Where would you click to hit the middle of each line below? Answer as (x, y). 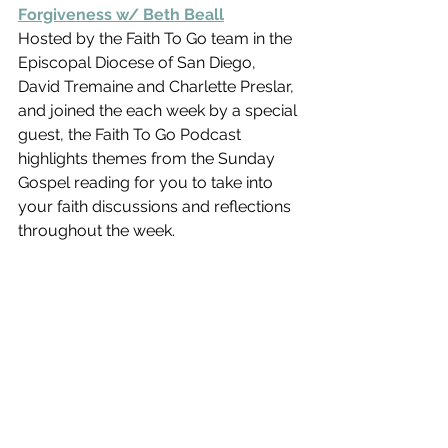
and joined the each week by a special (159, 110)
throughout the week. (104, 230)
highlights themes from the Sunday (148, 158)
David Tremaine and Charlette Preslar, (158, 86)
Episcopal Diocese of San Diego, (141, 62)
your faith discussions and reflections (156, 206)
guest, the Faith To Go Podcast (131, 134)
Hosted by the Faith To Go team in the (157, 38)
